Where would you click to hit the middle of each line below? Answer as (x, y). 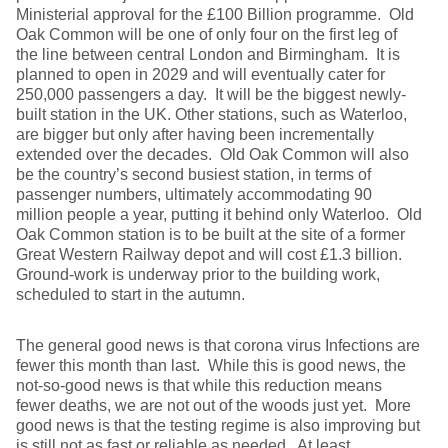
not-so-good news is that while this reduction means (199, 386)
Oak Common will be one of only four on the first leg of (206, 35)
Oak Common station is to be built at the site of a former (210, 235)
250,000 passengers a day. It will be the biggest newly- (211, 95)
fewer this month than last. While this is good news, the (211, 366)
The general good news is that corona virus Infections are (218, 346)
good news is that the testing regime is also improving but (218, 426)
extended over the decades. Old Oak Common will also (212, 155)
